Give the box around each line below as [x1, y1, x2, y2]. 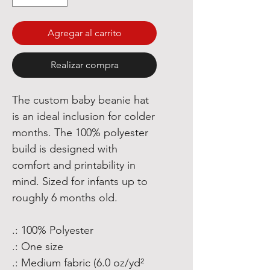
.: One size [12, 240, 63, 253]
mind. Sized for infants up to [12, 175, 148, 188]
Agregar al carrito [47, 27, 122, 39]
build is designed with [12, 142, 118, 155]
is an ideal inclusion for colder [12, 110, 155, 123]
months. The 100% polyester [12, 126, 148, 139]
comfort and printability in [12, 159, 136, 172]
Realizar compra [50, 59, 119, 71]
